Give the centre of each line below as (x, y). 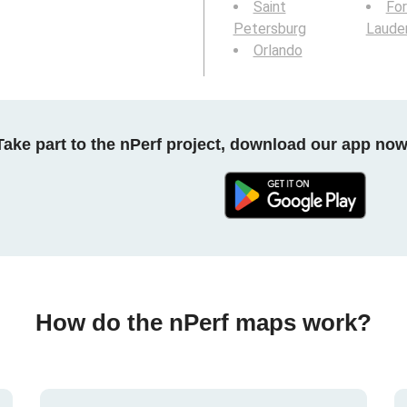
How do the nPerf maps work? (203, 322)
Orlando (278, 50)
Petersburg (269, 29)
